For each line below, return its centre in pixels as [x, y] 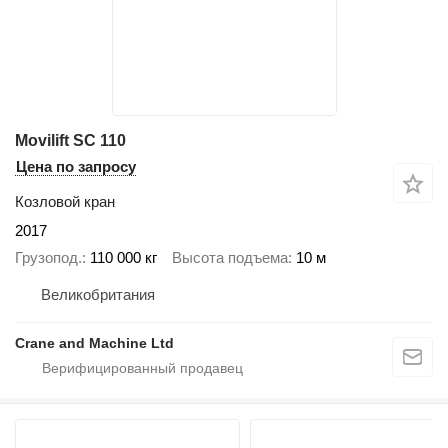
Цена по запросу [76, 167]
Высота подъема [230, 257]
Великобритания [98, 295]
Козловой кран [65, 202]
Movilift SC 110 [70, 141]
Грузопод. [48, 257]
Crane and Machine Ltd [94, 343]
